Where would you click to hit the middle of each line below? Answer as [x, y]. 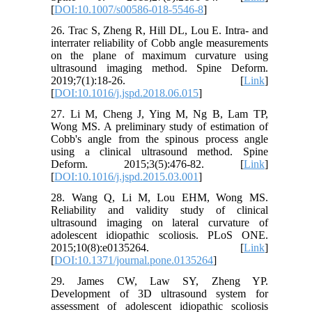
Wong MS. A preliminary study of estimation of [159, 126]
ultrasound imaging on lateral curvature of [159, 222]
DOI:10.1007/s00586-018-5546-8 [129, 9]
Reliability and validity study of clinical [159, 210]
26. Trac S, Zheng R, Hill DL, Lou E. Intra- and [159, 30]
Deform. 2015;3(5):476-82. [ [147, 164]
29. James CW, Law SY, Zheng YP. [159, 281]
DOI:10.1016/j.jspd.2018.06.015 [127, 93]
